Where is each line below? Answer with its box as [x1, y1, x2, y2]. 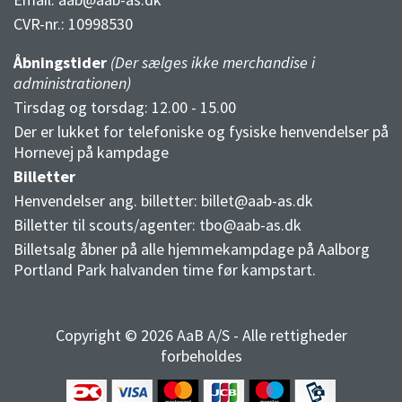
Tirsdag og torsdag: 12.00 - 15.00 [13, 97, 236, 118]
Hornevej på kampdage [13, 142, 169, 163]
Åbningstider [13, 52, 110, 74]
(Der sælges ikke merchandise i [110, 52, 315, 74]
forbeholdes [160, 345, 242, 367]
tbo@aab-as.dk [199, 214, 301, 236]
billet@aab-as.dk [201, 190, 313, 212]
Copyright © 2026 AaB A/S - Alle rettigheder [55, 325, 347, 346]
